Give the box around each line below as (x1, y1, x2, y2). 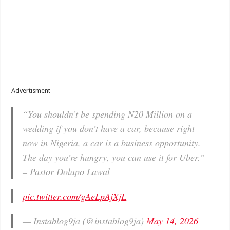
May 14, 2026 (146, 215, 199, 227)
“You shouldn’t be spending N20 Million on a (23, 108, 193, 121)
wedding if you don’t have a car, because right (23, 122, 195, 135)
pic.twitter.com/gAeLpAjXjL (23, 190, 127, 203)
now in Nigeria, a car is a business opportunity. (23, 137, 201, 149)
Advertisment (11, 87, 51, 95)
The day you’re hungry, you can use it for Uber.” (23, 151, 205, 164)
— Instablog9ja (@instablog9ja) (23, 215, 147, 227)
